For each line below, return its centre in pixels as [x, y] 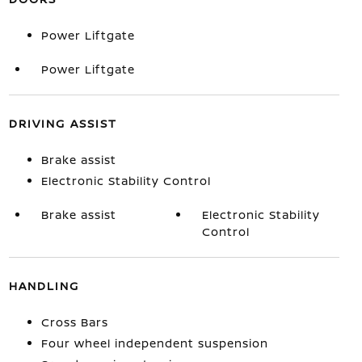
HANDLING [44, 286]
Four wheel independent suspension [154, 343]
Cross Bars [74, 322]
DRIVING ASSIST [63, 123]
